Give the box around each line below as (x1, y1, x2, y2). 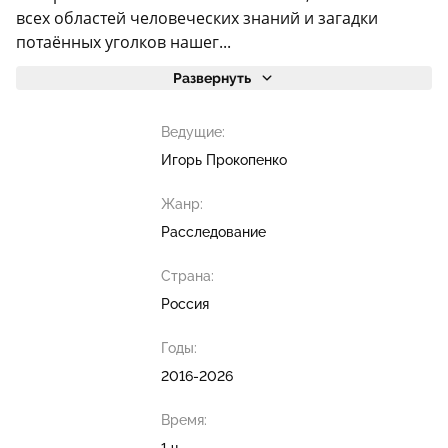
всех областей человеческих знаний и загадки (16, 7, 378, 29)
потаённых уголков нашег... (16, 31, 231, 53)
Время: (161, 412, 207, 428)
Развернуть (173, 70, 251, 86)
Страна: (161, 268, 214, 284)
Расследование (161, 224, 266, 240)
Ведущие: (161, 124, 225, 140)
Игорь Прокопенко (161, 152, 287, 168)
